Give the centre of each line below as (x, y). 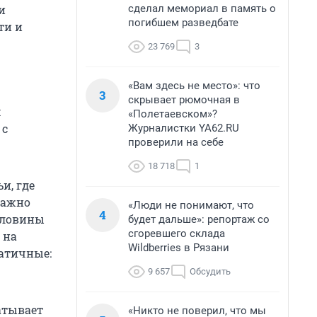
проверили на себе (176, 142)
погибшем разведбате (183, 23)
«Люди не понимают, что (191, 205)
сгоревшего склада (177, 234)
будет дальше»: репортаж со (199, 219)
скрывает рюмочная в (184, 100)
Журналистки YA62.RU (184, 128)
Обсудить (210, 271)
